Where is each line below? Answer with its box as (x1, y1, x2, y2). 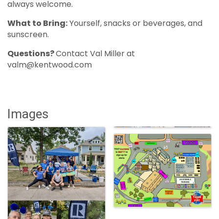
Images (7, 107, 48, 122)
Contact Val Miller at (56, 48, 135, 60)
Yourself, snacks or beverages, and (67, 18, 202, 29)
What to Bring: (7, 18, 67, 29)
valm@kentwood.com (7, 59, 92, 71)
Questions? (7, 48, 56, 60)
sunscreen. (7, 29, 49, 41)
